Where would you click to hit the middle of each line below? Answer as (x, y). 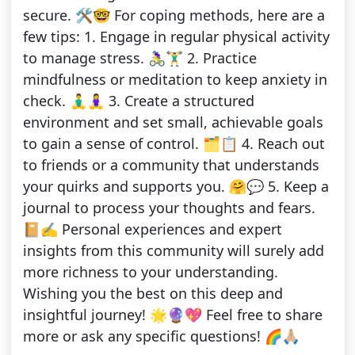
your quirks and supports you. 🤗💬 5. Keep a (176, 187)
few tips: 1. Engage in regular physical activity (176, 37)
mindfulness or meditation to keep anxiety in (175, 80)
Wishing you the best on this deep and (153, 294)
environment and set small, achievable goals (173, 122)
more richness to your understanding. (150, 272)
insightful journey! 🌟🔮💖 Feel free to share (172, 315)
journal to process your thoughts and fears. (169, 208)
